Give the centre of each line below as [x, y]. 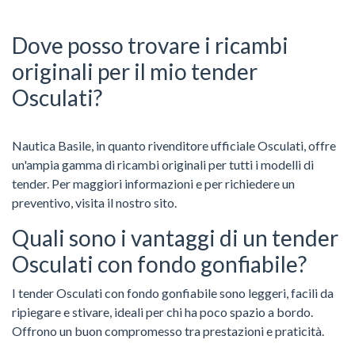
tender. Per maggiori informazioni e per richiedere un [153, 183]
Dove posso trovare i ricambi [150, 45]
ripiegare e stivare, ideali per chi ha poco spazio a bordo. [162, 311]
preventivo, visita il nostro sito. [94, 202]
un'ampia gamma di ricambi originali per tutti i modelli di [163, 164]
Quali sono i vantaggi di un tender [175, 237]
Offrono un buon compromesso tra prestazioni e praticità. [168, 330]
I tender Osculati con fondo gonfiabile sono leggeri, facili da [173, 292]
